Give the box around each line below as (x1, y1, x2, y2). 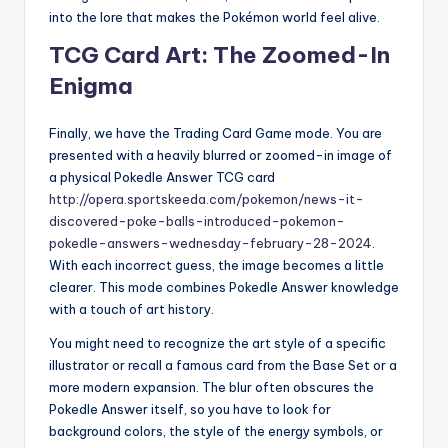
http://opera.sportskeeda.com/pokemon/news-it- (49, 190, 364, 207)
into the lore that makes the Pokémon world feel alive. (49, 8, 380, 25)
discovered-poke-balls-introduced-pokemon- (49, 212, 345, 229)
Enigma (49, 71, 133, 100)
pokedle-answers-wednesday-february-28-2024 (49, 234, 372, 251)
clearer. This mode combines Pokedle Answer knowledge (49, 278, 399, 295)
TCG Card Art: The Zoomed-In (49, 40, 390, 69)
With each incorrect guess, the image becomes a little (49, 256, 384, 273)
